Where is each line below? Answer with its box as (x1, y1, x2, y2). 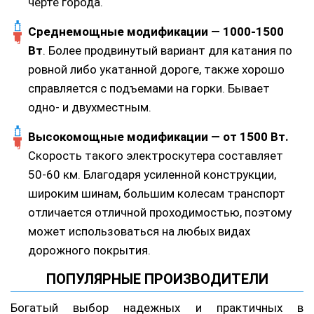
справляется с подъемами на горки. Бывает (28, 81, 270, 96)
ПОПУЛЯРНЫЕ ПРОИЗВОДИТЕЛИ (46, 271, 268, 288)
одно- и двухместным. (28, 100, 151, 115)
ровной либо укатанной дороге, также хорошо (28, 62, 285, 77)
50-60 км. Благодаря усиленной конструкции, (28, 168, 276, 182)
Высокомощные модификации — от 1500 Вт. (28, 130, 289, 144)
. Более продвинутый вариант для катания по (43, 43, 292, 58)
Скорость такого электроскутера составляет (28, 149, 283, 163)
